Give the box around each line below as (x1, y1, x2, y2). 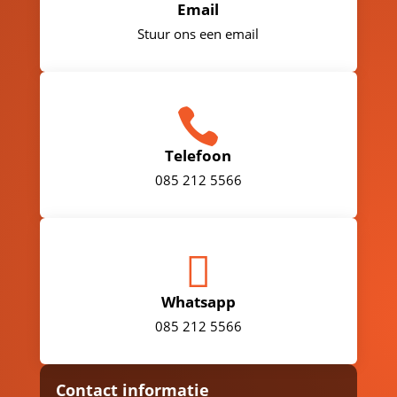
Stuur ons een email (137, 25, 260, 43)
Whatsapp (160, 292, 236, 313)
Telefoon (165, 145, 232, 167)
